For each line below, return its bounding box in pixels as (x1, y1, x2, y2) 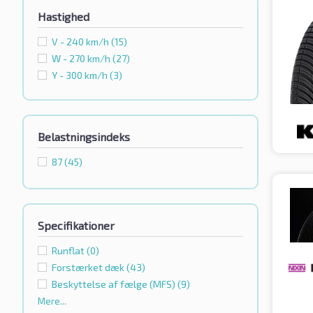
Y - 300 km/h (52, 69, 110, 82)
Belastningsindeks (38, 130, 130, 144)
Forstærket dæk (52, 261, 126, 274)
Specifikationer (38, 219, 115, 233)
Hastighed (38, 10, 89, 24)
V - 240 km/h (52, 36, 111, 48)
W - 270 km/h (52, 52, 112, 65)
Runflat (52, 245, 87, 257)
